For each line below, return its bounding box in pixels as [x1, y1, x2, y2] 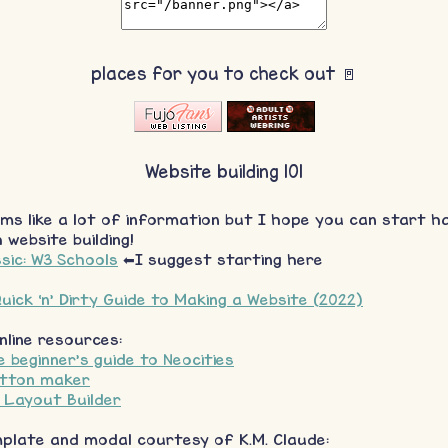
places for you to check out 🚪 [91, 62, 357, 85]
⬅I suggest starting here [118, 249, 323, 269]
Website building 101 [145, 160, 303, 183]
